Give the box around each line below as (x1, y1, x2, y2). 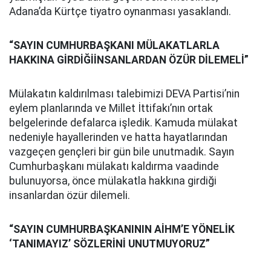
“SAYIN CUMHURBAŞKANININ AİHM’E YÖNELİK (9, 223, 235, 235)
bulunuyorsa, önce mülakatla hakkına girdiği (9, 175, 217, 187)
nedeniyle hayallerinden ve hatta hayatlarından (9, 131, 227, 143)
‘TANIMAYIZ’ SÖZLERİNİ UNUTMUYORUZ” (9, 238, 210, 250)
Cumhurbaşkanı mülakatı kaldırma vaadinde (9, 160, 219, 172)
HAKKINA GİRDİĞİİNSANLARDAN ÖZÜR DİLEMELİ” (9, 54, 249, 66)
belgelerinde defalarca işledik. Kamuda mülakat (9, 117, 238, 129)
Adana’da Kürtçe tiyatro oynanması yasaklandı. (9, 5, 231, 18)
